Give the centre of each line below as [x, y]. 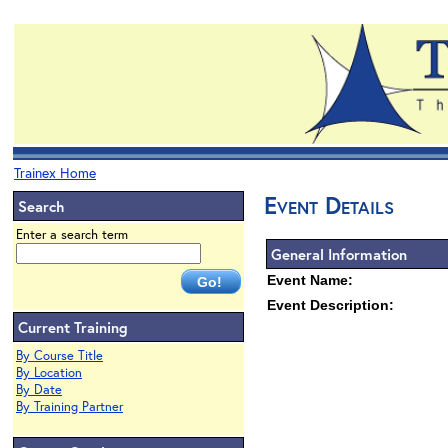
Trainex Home [55, 172]
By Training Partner [69, 406]
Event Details [329, 205]
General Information [339, 254]
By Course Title [59, 355]
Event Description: [330, 305]
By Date [39, 389]
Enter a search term [72, 234]
